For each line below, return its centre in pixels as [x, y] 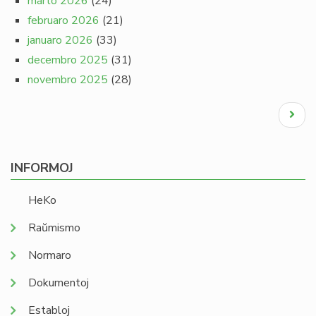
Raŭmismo [54, 228]
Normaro [50, 255]
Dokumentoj [59, 283]
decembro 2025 [68, 60]
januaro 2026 [60, 40]
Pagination [42, 109]
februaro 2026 [63, 20]
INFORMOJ [42, 168]
